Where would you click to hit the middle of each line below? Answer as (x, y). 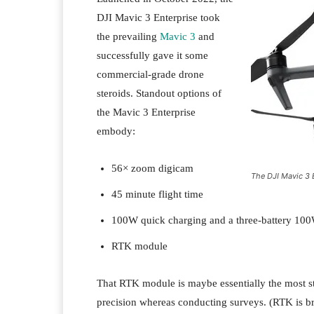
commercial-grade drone (150, 75)
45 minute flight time (157, 194)
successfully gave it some (152, 56)
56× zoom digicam (152, 169)
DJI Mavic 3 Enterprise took (158, 18)
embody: (116, 131)
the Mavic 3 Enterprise (146, 112)
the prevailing (128, 37)
